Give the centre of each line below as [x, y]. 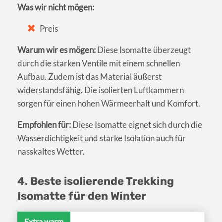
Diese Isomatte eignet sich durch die [137, 125]
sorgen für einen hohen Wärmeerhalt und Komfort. [109, 104]
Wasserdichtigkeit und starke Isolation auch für [102, 138]
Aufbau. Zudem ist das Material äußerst [89, 77]
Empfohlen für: [44, 125]
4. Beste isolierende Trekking [96, 181]
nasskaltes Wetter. [51, 152]
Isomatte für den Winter [82, 196]
